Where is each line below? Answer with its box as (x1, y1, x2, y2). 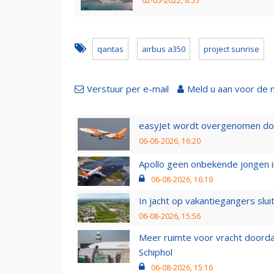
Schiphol (139, 246, 172, 259)
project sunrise (204, 43, 259, 54)
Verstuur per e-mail (87, 82, 169, 95)
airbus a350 (142, 43, 185, 54)
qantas (97, 43, 124, 54)
